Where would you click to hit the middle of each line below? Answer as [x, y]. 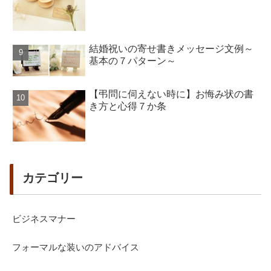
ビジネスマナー [44, 218]
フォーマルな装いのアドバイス [76, 247]
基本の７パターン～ [133, 61]
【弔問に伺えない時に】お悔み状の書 [171, 94]
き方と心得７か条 [128, 106]
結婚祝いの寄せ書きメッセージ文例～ [171, 49]
